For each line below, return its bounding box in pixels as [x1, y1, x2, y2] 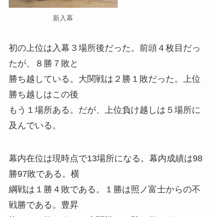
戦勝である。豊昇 [8, 200, 78, 210]
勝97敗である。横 [8, 169, 79, 179]
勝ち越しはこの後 [8, 89, 78, 99]
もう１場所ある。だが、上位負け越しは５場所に [8, 105, 201, 115]
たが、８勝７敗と [8, 58, 78, 68]
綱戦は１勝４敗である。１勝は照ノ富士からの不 [8, 184, 201, 194]
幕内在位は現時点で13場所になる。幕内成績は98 [8, 153, 202, 163]
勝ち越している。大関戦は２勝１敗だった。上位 [8, 74, 201, 84]
